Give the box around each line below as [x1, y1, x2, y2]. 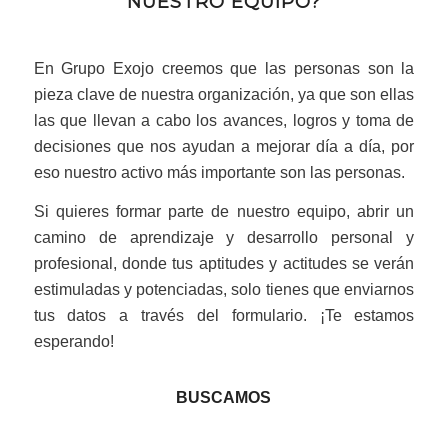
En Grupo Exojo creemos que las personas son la [33, 59, 415, 77]
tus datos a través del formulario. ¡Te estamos [33, 307, 415, 325]
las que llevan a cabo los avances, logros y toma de [33, 111, 415, 129]
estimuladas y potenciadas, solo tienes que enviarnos [33, 281, 415, 299]
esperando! [33, 333, 114, 351]
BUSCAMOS [176, 388, 272, 406]
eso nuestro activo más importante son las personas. [33, 163, 405, 181]
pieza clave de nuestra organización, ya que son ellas [33, 85, 415, 103]
